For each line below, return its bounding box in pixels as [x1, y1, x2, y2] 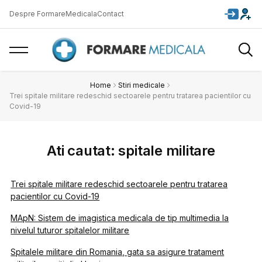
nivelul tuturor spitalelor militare [11, 225, 130, 235]
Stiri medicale [118, 81, 165, 89]
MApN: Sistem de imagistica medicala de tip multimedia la [11, 213, 229, 223]
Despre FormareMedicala [9, 9, 97, 18]
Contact [97, 9, 124, 18]
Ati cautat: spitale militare [47, 142, 215, 159]
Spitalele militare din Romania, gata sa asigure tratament [11, 247, 225, 257]
